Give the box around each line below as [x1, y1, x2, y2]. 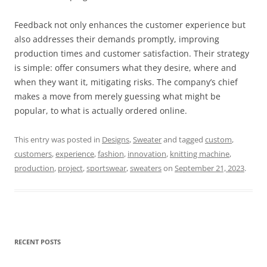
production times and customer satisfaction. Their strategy [14, 47, 249, 59]
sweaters [130, 162, 162, 173]
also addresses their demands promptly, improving [14, 33, 219, 45]
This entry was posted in [14, 133, 102, 145]
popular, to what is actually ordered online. [14, 104, 187, 116]
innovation [128, 148, 166, 159]
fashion [98, 148, 124, 159]
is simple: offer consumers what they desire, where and [14, 61, 237, 73]
